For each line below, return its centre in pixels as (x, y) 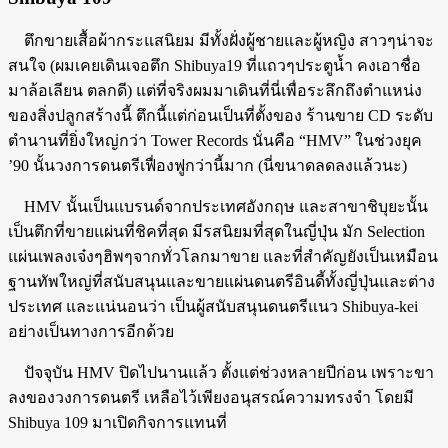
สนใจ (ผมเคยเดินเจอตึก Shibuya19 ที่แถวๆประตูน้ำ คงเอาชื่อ (214, 65)
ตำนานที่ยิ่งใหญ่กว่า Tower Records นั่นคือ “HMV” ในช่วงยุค (215, 140)
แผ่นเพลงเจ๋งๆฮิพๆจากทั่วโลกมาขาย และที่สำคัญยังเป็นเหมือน (223, 256)
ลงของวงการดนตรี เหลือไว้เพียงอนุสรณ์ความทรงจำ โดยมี (211, 397)
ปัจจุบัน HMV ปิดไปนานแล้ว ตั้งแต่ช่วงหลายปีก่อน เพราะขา (221, 372)
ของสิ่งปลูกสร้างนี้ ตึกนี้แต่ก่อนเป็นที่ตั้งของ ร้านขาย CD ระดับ (220, 115)
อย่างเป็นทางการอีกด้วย (91, 331)
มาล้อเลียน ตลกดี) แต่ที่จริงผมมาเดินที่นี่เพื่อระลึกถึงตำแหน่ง (215, 90)
